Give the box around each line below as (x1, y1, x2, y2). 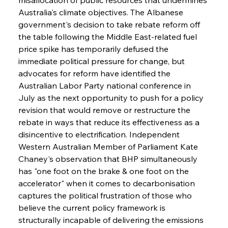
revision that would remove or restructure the (18, 104, 192, 115)
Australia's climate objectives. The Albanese (18, 7, 185, 17)
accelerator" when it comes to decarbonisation (18, 178, 197, 188)
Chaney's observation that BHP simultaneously (18, 153, 199, 164)
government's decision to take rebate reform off (18, 19, 202, 30)
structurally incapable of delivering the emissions (18, 214, 206, 225)
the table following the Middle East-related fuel (18, 31, 199, 42)
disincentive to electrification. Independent (18, 129, 182, 139)
